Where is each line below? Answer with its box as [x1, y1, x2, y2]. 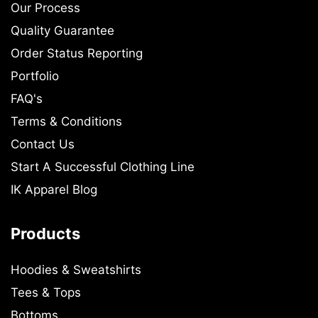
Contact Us [11, 137, 75, 152]
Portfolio [11, 69, 59, 84]
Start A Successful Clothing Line [11, 160, 194, 175]
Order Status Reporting [11, 46, 143, 61]
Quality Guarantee [11, 23, 114, 38]
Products [11, 224, 80, 243]
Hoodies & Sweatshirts [11, 263, 141, 278]
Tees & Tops [11, 285, 81, 300]
